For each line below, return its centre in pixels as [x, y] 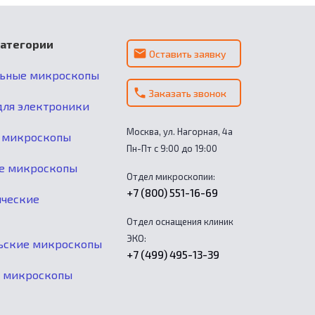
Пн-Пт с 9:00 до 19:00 [172, 149]
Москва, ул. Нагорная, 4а [179, 132]
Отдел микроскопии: [171, 177]
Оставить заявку [187, 54]
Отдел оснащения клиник [180, 222]
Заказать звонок [188, 94]
